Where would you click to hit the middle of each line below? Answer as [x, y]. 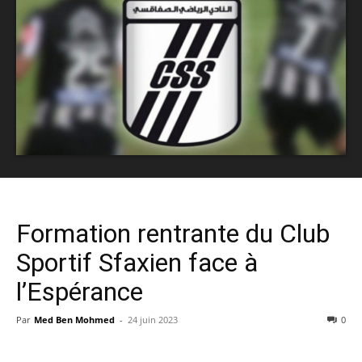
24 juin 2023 [153, 319]
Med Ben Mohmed [74, 319]
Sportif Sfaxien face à [137, 262]
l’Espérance [80, 291]
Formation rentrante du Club [173, 233]
